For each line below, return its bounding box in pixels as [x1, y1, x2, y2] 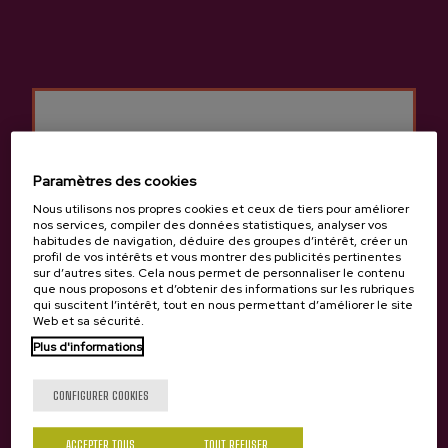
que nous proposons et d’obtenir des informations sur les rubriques [33, 280, 415, 297]
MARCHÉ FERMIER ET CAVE [234, 79, 247, 99]
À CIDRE [234, 99, 291, 119]
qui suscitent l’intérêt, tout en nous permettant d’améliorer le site [33, 296, 414, 313]
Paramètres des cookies [33, 171, 198, 190]
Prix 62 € [15, 128, 71, 146]
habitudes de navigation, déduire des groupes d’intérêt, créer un [33, 232, 409, 249]
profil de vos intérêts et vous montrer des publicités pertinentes [33, 248, 402, 265]
